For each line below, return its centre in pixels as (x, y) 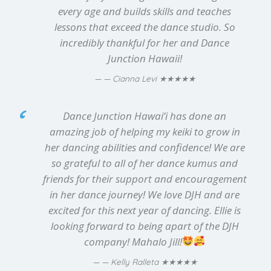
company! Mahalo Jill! (133, 241)
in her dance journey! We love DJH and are (145, 194)
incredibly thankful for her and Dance (145, 42)
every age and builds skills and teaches (145, 11)
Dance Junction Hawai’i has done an (145, 116)
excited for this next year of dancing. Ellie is (145, 210)
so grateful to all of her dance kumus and (145, 163)
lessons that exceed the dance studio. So (145, 27)
